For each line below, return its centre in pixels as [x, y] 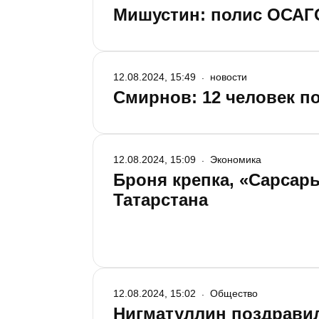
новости [229, 77]
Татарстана [161, 200]
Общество [234, 293]
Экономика [236, 159]
